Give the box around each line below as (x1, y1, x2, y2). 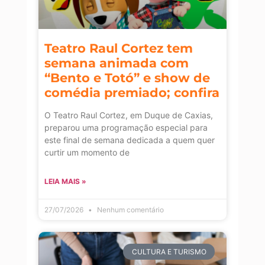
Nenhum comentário (95, 205, 164, 215)
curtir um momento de (44, 147, 130, 158)
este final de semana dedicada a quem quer (44, 135, 215, 146)
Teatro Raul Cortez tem (44, 41, 193, 56)
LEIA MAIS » (44, 177, 86, 186)
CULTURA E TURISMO (131, 247, 206, 256)
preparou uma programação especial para (44, 122, 208, 133)
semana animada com (44, 56, 189, 71)
